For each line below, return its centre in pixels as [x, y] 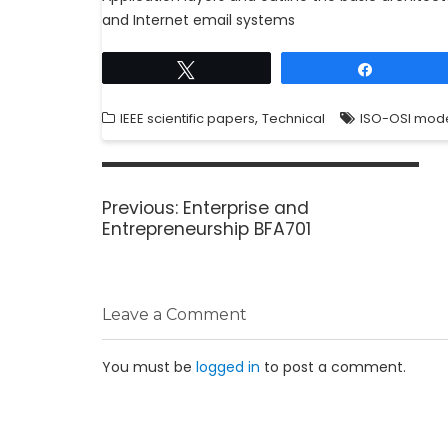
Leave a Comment [174, 315]
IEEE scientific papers [187, 119]
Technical [293, 119]
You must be [149, 367]
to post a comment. [333, 367]
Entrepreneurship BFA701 [206, 228]
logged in [228, 367]
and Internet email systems [198, 20]
